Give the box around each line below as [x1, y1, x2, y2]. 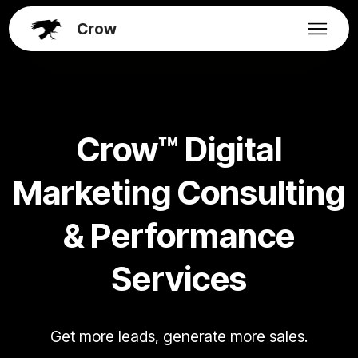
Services [111, 259, 247, 299]
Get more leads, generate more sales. [50, 327, 308, 346]
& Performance [63, 216, 295, 256]
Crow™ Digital [76, 129, 282, 169]
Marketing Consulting [13, 173, 345, 213]
